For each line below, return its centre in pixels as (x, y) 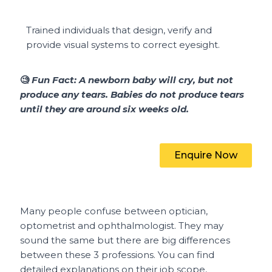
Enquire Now (206, 155)
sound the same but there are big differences (125, 240)
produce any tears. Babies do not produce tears (132, 94)
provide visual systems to (85, 44)
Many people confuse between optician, (114, 211)
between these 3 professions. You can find (117, 254)
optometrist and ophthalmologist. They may (122, 225)
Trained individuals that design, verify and (119, 30)
